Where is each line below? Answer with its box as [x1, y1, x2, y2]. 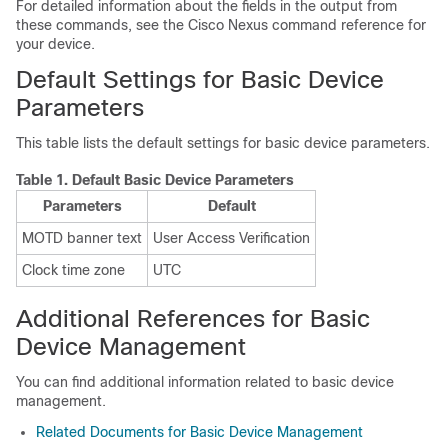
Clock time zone [22, 262, 125, 278]
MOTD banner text [22, 230, 142, 246]
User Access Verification [153, 230, 310, 246]
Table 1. [16, 172, 72, 188]
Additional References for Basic [16, 305, 370, 332]
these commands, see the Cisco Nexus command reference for [16, 17, 426, 33]
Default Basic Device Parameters [72, 172, 294, 188]
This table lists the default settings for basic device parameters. [16, 135, 430, 151]
